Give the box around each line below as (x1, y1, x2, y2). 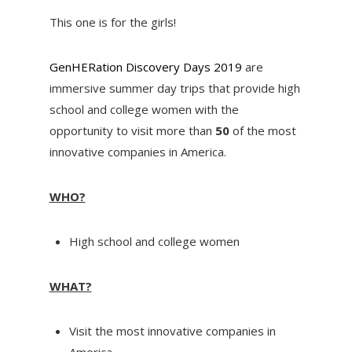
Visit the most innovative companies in (68, 322, 276, 339)
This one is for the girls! (49, 13, 176, 30)
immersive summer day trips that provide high (49, 79, 300, 96)
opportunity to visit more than (49, 122, 215, 138)
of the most (229, 122, 296, 138)
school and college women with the (49, 101, 239, 117)
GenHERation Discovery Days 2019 (49, 58, 245, 75)
